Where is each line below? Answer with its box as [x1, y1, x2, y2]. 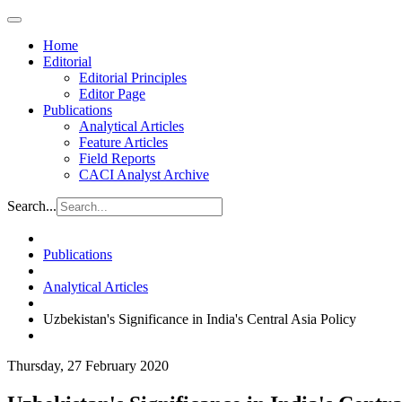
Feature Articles [79, 135, 168, 150]
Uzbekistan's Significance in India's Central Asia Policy [43, 311, 356, 327]
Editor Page [79, 86, 145, 101]
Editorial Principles [79, 70, 187, 85]
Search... [7, 198, 57, 214]
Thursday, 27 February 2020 [7, 358, 169, 373]
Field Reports [79, 151, 155, 166]
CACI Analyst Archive [79, 167, 209, 182]
